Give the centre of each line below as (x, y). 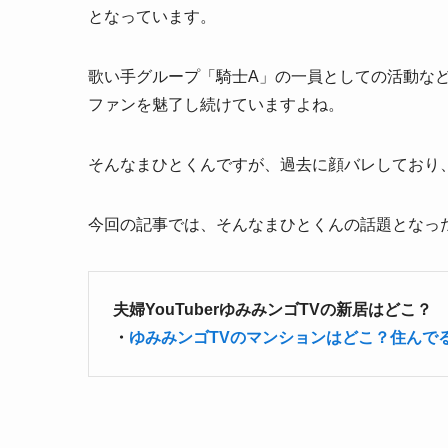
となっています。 (152, 17)
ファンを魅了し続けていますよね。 (216, 105)
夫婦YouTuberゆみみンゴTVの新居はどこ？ (272, 310)
